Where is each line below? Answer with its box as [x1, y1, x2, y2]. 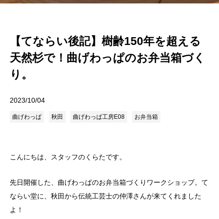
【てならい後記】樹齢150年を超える [10, 35, 201, 47]
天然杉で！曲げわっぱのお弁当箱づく [10, 51, 205, 64]
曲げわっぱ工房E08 [73, 113, 125, 120]
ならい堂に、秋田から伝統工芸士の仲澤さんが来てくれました [10, 192, 201, 200]
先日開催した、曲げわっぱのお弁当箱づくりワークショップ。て [10, 178, 208, 186]
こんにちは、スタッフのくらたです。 [10, 153, 126, 161]
